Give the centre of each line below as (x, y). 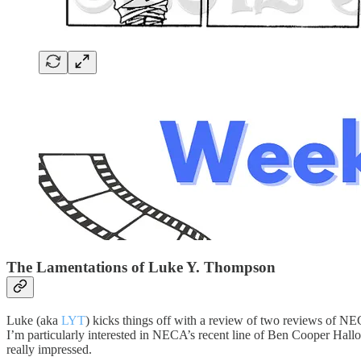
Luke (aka (34, 320)
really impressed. (49, 349)
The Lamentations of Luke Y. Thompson (141, 268)
